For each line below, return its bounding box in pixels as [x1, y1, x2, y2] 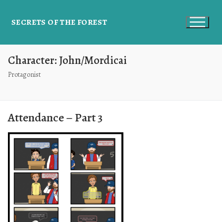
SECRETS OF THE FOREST [11, 17, 108, 28]
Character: [8, 53, 59, 68]
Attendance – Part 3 [8, 109, 103, 125]
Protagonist [8, 70, 41, 79]
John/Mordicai [59, 53, 127, 68]
